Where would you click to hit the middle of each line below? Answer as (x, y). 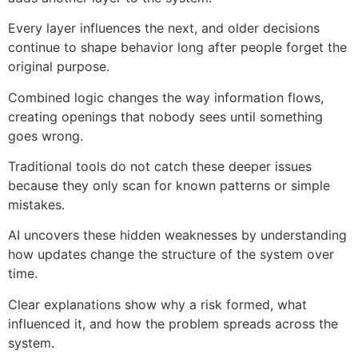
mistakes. (36, 205)
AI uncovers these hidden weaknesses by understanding (177, 235)
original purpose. (59, 67)
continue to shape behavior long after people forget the (177, 48)
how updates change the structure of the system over (171, 255)
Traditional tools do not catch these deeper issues (160, 167)
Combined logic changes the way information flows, (166, 97)
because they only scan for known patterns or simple (169, 186)
